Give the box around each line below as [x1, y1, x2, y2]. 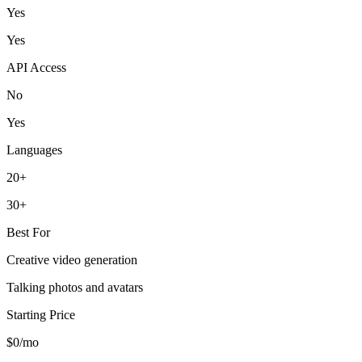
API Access [6, 60, 66, 74]
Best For [6, 225, 50, 239]
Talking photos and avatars [6, 280, 143, 294]
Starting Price [6, 307, 75, 322]
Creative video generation [6, 252, 137, 267]
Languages [6, 142, 62, 157]
